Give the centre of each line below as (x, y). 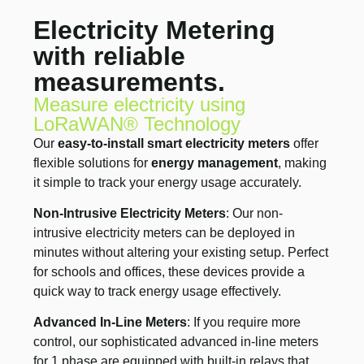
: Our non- (255, 213)
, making (303, 162)
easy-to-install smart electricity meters (174, 143)
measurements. (130, 82)
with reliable (110, 56)
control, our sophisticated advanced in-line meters (176, 342)
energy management (215, 162)
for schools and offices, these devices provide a (169, 271)
